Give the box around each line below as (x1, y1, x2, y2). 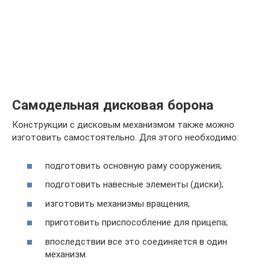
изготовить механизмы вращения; (45, 198, 190, 209)
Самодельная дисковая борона (12, 96, 213, 113)
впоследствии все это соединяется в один (45, 236, 227, 247)
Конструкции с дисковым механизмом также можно (12, 119, 234, 130)
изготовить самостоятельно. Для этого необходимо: (12, 132, 239, 143)
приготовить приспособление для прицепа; (45, 217, 228, 228)
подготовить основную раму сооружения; (45, 160, 222, 171)
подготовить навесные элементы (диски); (45, 179, 224, 190)
